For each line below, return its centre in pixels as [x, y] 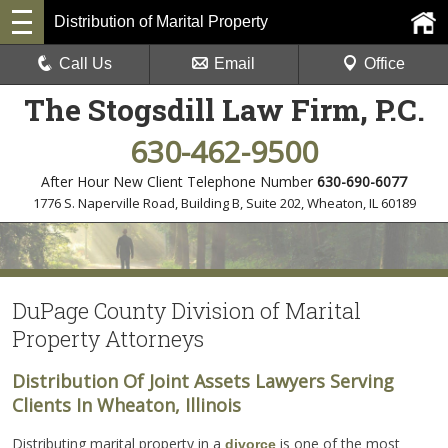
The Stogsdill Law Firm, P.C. [224, 109]
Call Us [86, 63]
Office [384, 63]
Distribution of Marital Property [161, 21]
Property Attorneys [108, 338]
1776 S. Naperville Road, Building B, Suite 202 [166, 203]
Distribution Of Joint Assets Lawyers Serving [203, 380]
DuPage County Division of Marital [186, 310]
